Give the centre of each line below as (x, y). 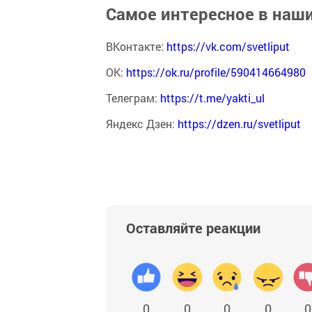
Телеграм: (133, 97)
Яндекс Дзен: (142, 123)
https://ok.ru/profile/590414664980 (216, 72)
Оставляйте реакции (193, 227)
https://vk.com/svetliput (228, 46)
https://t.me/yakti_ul (214, 97)
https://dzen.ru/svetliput (239, 123)
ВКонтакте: (136, 46)
